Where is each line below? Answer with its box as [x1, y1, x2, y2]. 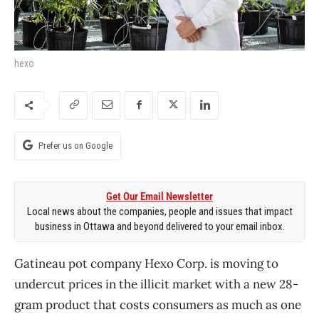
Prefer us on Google [38, 140, 113, 151]
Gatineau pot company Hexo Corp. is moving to [14, 255, 278, 271]
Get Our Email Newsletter [106, 189, 213, 203]
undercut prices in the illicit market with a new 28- [14, 276, 298, 292]
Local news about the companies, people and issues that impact [26, 204, 293, 218]
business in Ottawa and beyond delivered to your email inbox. [34, 219, 285, 233]
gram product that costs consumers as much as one [14, 296, 301, 313]
